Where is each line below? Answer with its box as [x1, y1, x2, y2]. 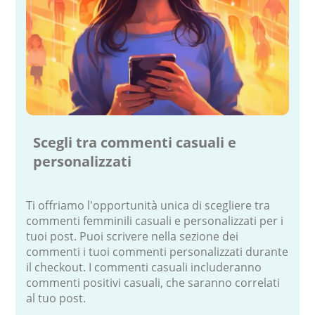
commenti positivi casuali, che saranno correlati [26, 274, 281, 290]
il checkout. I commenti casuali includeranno [26, 259, 262, 275]
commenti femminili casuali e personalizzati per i [26, 212, 284, 229]
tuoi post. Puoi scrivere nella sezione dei [26, 228, 239, 244]
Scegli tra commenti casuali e [33, 132, 237, 152]
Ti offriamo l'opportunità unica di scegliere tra [26, 197, 271, 213]
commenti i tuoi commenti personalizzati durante [26, 243, 289, 259]
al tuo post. [26, 290, 86, 306]
